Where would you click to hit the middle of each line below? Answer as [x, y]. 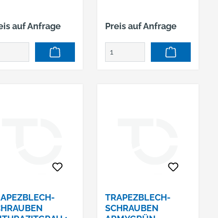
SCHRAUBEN [132, 208]
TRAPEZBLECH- [138, 197]
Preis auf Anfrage [141, 26]
